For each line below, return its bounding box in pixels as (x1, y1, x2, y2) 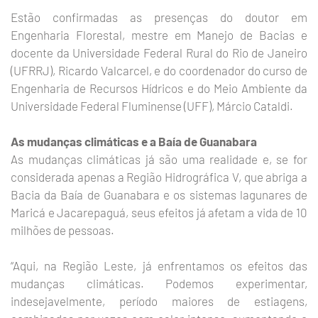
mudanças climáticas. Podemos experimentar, (11, 276, 307, 290)
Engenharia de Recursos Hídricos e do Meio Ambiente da (11, 81, 307, 95)
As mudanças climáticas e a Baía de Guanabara (11, 134, 257, 148)
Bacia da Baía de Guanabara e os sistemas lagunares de (11, 187, 307, 202)
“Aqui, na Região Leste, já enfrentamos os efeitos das (11, 258, 307, 273)
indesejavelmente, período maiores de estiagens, (11, 294, 307, 308)
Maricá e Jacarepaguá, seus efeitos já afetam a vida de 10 (11, 205, 307, 219)
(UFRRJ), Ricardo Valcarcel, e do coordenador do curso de (11, 63, 307, 77)
